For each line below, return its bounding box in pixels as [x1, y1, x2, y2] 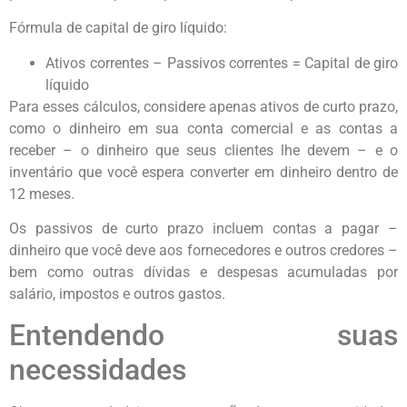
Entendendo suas [9, 318, 398, 353]
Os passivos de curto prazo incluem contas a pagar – [9, 219, 398, 237]
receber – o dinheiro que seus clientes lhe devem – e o [9, 141, 398, 159]
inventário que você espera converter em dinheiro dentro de [9, 163, 398, 181]
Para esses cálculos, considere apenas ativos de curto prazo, [9, 97, 398, 115]
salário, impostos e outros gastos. [9, 284, 225, 303]
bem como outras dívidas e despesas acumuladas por [9, 263, 398, 281]
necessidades [9, 352, 186, 388]
